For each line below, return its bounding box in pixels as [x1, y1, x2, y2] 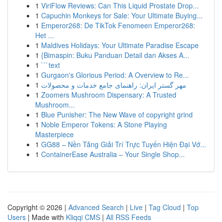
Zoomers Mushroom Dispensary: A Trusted [41, 90, 176, 100]
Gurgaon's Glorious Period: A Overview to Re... [41, 70, 189, 80]
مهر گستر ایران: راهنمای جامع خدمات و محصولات [41, 80, 186, 90]
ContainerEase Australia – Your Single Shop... [41, 149, 185, 159]
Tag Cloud [149, 202, 181, 212]
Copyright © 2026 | [7, 202, 68, 212]
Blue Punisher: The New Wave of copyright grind [41, 110, 193, 119]
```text [41, 60, 60, 70]
